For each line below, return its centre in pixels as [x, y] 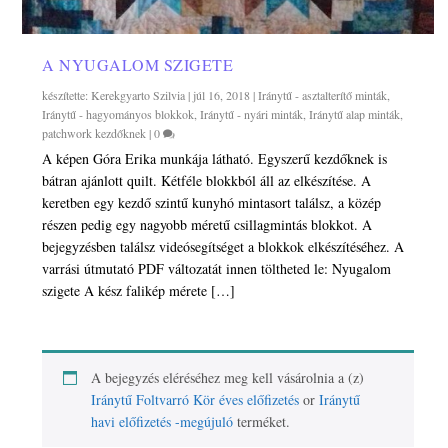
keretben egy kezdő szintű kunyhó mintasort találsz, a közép [212, 202]
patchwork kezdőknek [94, 132]
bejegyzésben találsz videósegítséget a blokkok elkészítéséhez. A [223, 246]
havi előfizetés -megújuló [162, 421]
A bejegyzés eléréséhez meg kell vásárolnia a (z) [228, 377]
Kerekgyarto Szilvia [138, 94]
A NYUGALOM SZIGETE [138, 64]
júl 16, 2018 [222, 94]
